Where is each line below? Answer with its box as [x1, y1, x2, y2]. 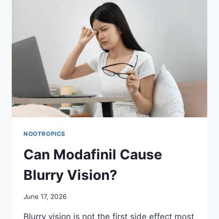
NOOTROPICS [23, 130, 66, 137]
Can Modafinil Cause [23, 146, 162, 163]
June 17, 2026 [23, 193, 66, 201]
